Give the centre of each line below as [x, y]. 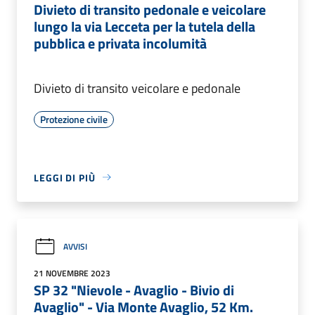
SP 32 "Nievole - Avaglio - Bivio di [134, 290]
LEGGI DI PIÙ [65, 177]
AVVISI [75, 247]
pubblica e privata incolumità [120, 43]
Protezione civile [74, 119]
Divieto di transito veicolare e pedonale [137, 88]
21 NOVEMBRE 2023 [72, 273]
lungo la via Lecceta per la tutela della [144, 26]
